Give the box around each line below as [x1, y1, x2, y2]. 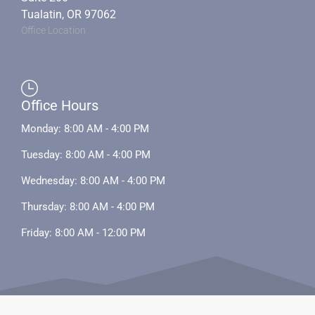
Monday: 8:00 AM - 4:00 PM [21, 122, 149, 136]
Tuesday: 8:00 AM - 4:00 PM [21, 148, 150, 162]
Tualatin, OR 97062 [21, 8, 116, 22]
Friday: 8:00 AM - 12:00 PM [21, 226, 146, 240]
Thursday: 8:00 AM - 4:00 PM [21, 200, 155, 214]
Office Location [21, 25, 86, 37]
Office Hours [21, 97, 98, 115]
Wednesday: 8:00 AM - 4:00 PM [21, 174, 165, 188]
